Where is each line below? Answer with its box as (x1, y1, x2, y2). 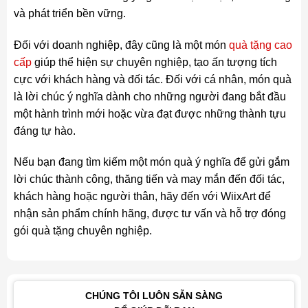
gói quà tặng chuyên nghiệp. (13, 225, 152, 237)
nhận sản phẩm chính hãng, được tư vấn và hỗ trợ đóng (13, 208, 286, 220)
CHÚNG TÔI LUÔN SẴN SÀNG (85, 289, 223, 301)
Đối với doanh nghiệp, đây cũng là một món (13, 38, 229, 51)
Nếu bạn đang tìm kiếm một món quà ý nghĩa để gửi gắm (13, 156, 289, 168)
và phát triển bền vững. (13, 7, 126, 19)
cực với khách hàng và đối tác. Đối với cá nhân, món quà (13, 73, 291, 85)
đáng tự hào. (13, 124, 76, 137)
